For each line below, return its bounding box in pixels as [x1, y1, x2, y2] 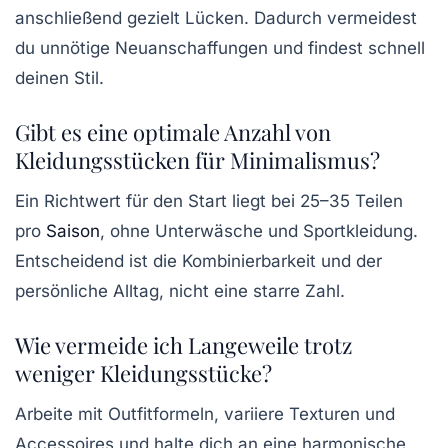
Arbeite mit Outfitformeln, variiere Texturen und [15, 404, 395, 425]
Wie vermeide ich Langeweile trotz [15, 330, 352, 361]
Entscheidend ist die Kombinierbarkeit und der [15, 251, 382, 272]
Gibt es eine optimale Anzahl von [15, 117, 331, 148]
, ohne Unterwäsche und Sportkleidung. [100, 221, 418, 242]
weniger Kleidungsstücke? [15, 358, 272, 389]
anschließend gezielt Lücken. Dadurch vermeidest [15, 8, 417, 29]
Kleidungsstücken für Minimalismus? [15, 145, 380, 176]
